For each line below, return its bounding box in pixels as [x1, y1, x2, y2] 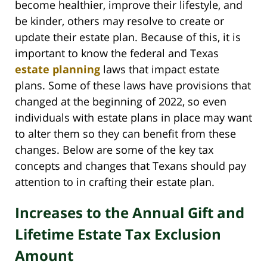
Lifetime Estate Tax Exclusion [15, 223, 221, 244]
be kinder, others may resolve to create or [15, 13, 224, 28]
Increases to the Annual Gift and [15, 202, 244, 222]
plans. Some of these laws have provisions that [15, 77, 251, 92]
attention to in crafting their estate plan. [15, 174, 215, 189]
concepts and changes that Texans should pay [15, 158, 246, 173]
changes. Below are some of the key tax [15, 142, 213, 157]
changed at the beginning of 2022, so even [15, 94, 226, 108]
